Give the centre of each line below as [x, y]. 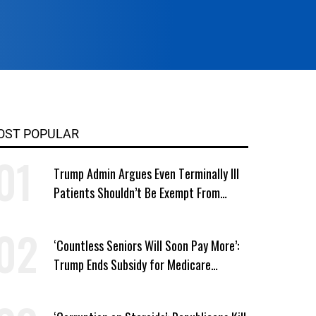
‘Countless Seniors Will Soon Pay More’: [146, 245]
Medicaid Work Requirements [122, 211]
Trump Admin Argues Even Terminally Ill [146, 173]
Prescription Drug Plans [109, 283]
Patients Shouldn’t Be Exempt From [136, 192]
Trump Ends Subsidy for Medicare [132, 264]
